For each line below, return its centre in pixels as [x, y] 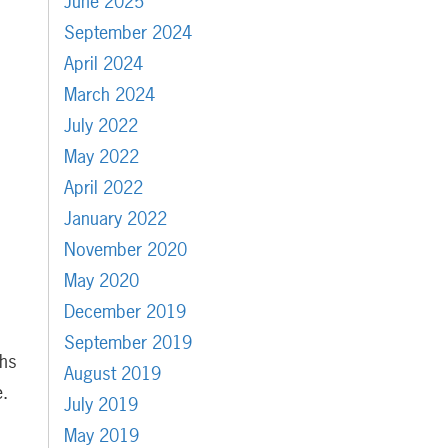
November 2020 [125, 250]
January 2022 [115, 219]
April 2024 [103, 64]
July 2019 [100, 405]
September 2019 [127, 343]
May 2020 [101, 281]
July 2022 [100, 126]
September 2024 [127, 33]
